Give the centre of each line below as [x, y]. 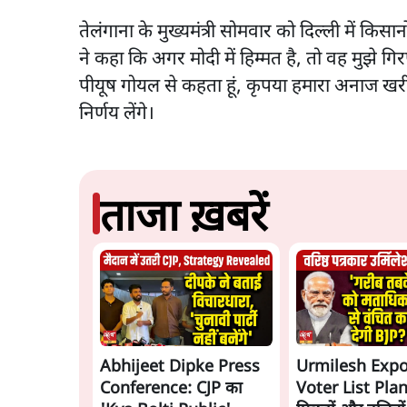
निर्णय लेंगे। [117, 114]
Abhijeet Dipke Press [180, 368]
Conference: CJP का [171, 390]
